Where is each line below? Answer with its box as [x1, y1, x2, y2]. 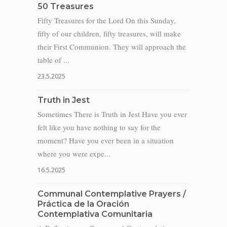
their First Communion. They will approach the [37, 42, 186, 52]
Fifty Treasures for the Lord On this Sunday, [37, 15, 176, 25]
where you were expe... [37, 148, 110, 159]
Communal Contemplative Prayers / [37, 189, 186, 199]
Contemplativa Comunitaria [37, 209, 153, 219]
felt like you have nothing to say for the [37, 122, 161, 132]
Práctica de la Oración [37, 199, 129, 209]
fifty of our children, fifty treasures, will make [37, 28, 181, 39]
